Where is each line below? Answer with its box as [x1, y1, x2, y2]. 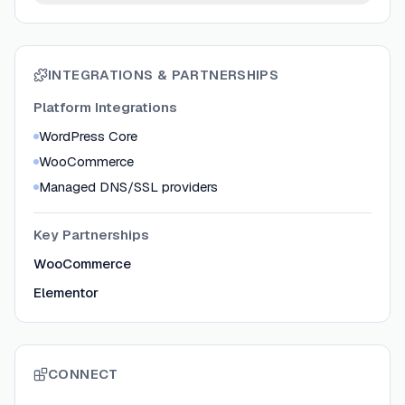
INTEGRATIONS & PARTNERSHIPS [48, 66, 279, 84]
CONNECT [48, 365, 118, 383]
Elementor [33, 284, 99, 302]
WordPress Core [39, 127, 137, 146]
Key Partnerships [33, 226, 149, 244]
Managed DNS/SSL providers [39, 178, 218, 196]
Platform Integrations [33, 99, 177, 117]
